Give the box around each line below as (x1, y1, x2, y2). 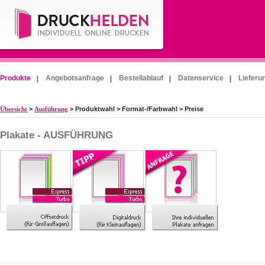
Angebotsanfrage (46, 74, 104, 82)
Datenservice (178, 74, 224, 82)
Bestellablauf (119, 74, 163, 82)
